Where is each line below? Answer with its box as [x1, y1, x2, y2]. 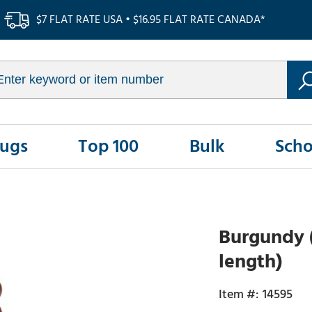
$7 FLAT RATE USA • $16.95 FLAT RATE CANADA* [36, 10, 266, 29]
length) [218, 246, 282, 278]
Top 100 [78, 132, 139, 162]
